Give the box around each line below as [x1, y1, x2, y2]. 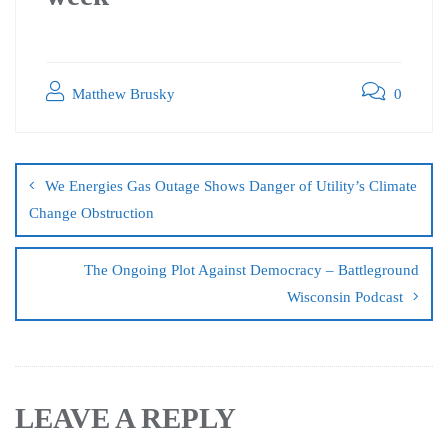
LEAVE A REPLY [15, 401, 236, 434]
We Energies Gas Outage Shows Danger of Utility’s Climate [45, 177, 417, 194]
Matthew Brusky [68, 85, 175, 102]
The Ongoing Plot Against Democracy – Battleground [84, 261, 419, 278]
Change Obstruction [29, 204, 154, 221]
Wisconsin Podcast [287, 288, 403, 305]
